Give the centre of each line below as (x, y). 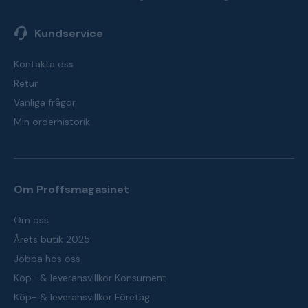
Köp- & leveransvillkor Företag (82, 297)
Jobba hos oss (47, 258)
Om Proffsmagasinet (71, 189)
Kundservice (69, 33)
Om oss (31, 220)
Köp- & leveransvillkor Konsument (90, 278)
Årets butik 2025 (52, 239)
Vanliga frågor (45, 102)
